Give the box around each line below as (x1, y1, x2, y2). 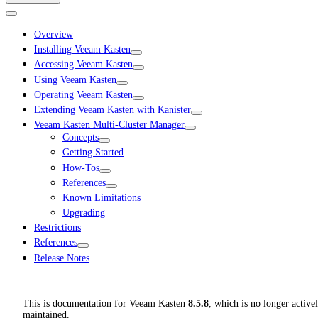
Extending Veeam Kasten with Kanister (34, 104, 191, 115)
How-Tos (62, 162, 99, 173)
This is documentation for (23, 297, 129, 309)
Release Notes (34, 252, 89, 263)
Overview (34, 29, 73, 40)
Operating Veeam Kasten (34, 89, 133, 100)
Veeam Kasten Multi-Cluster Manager (34, 119, 185, 131)
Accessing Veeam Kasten (34, 59, 133, 70)
